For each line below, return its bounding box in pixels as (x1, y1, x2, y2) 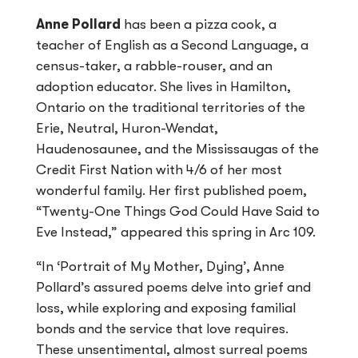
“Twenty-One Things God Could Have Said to (36, 204, 320, 220)
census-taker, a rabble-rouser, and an (36, 58, 272, 74)
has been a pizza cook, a (121, 17, 276, 33)
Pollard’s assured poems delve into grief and (36, 280, 311, 296)
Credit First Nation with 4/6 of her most (36, 162, 282, 178)
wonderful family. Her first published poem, (36, 183, 307, 199)
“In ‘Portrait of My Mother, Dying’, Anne (36, 259, 284, 275)
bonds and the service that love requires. (36, 321, 288, 337)
